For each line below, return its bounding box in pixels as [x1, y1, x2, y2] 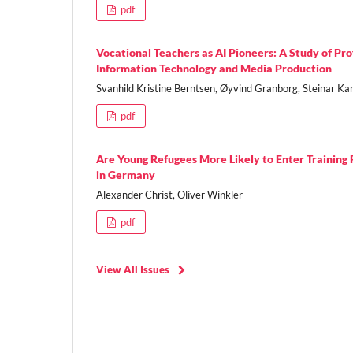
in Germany [96, 167, 155, 181]
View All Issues [96, 262, 169, 276]
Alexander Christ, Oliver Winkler [96, 188, 243, 201]
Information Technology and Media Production [96, 61, 332, 75]
